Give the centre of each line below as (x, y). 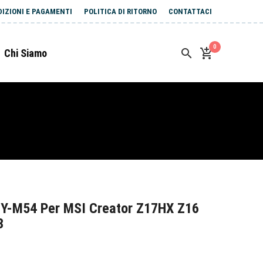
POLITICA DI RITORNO (120, 11)
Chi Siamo (26, 53)
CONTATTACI (190, 11)
